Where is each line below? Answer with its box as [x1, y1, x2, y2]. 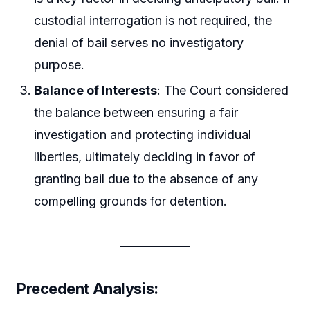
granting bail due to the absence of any [34, 172, 259, 187]
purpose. [34, 57, 85, 72]
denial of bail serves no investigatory [34, 35, 244, 50]
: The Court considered [157, 83, 289, 98]
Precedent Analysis [17, 280, 154, 298]
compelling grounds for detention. [34, 194, 228, 209]
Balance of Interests [34, 83, 158, 98]
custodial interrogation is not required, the [34, 12, 273, 28]
